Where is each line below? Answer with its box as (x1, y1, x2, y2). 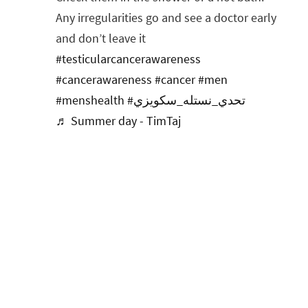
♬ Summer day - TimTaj (56, 113, 181, 129)
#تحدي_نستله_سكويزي (133, 92, 245, 108)
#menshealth (56, 92, 124, 108)
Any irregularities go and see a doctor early (56, 10, 276, 25)
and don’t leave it (56, 30, 146, 46)
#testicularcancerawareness (56, 51, 201, 67)
